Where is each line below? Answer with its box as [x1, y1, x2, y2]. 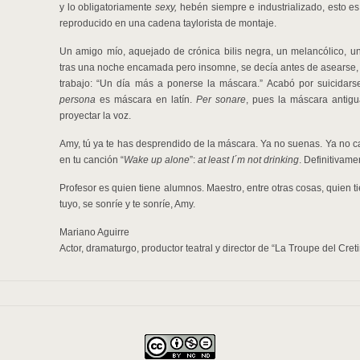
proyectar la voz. [59, 110, 131, 121]
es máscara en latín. [96, 94, 196, 105]
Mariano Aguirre [59, 227, 129, 238]
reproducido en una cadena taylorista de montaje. [59, 18, 276, 29]
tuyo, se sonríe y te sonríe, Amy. [59, 198, 195, 210]
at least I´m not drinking [198, 154, 299, 166]
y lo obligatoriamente [59, 2, 156, 13]
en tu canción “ [59, 154, 124, 166]
